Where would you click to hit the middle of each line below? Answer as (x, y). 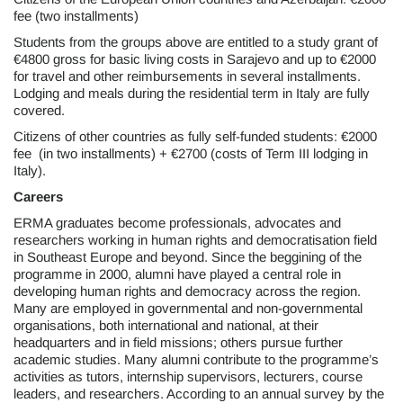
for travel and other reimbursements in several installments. (187, 76)
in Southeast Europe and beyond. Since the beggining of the (188, 257)
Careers (38, 197)
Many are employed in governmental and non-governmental (188, 309)
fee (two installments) (76, 16)
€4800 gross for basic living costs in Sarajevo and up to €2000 (195, 59)
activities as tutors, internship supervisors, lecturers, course (188, 377)
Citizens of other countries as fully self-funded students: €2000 (195, 137)
